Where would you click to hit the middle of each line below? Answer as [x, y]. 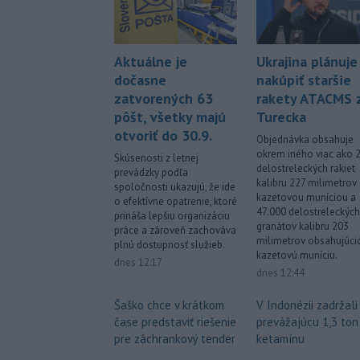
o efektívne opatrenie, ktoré [176, 202]
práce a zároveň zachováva [175, 231]
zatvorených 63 [164, 99]
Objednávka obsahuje [305, 140]
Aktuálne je [151, 62]
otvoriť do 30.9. [163, 136]
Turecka [281, 117]
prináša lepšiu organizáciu [172, 216]
